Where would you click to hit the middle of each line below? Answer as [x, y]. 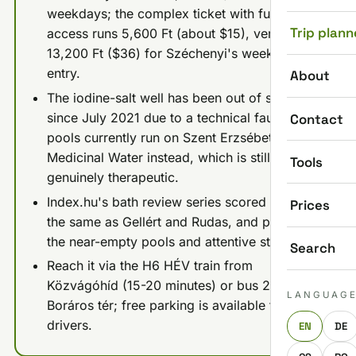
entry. [63, 74]
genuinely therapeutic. [112, 177]
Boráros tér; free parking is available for [166, 306]
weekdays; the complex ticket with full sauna [181, 14]
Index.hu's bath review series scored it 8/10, [179, 201]
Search [313, 248]
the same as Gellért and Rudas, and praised [176, 221]
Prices [310, 205]
